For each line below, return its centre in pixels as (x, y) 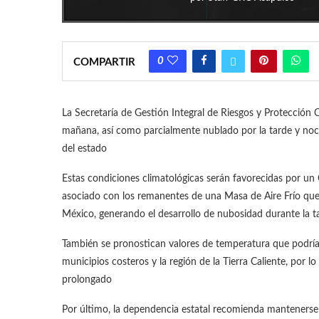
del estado (84, 149)
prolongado (87, 280)
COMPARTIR (104, 63)
